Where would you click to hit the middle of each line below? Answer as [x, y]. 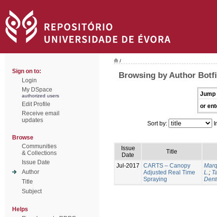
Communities [39, 146]
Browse [23, 138]
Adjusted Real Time [169, 172]
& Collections [39, 153]
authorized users [40, 96]
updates [32, 120]
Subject [32, 191]
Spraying [155, 179]
